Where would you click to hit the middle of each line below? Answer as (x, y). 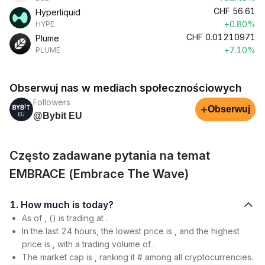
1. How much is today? (98, 205)
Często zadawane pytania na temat (110, 156)
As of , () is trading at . (65, 218)
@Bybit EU (58, 116)
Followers (52, 102)
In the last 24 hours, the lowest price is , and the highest (131, 231)
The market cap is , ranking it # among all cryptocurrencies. (138, 257)
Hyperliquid (58, 12)
